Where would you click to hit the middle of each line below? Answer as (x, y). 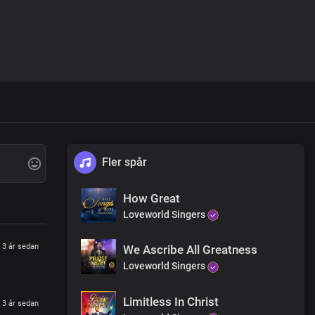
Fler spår (124, 162)
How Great (152, 198)
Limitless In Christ (171, 301)
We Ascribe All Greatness (190, 250)
